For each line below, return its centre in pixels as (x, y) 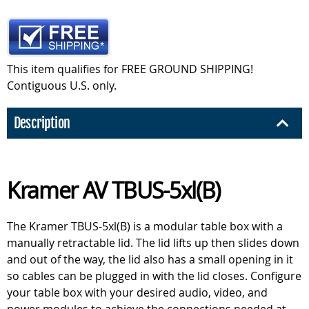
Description (42, 123)
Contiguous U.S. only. (62, 86)
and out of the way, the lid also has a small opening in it (150, 259)
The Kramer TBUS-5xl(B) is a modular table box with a (145, 226)
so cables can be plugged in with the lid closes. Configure (154, 276)
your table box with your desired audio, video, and (137, 292)
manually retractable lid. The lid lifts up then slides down (153, 243)
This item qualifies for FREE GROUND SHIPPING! (130, 69)
